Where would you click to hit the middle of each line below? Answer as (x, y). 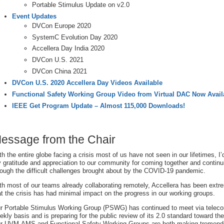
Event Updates (34, 16)
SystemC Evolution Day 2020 (75, 37)
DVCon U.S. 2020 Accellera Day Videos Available (87, 83)
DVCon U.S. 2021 (58, 60)
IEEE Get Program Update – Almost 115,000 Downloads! (98, 105)
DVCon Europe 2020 (61, 25)
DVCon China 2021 (59, 71)
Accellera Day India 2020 (68, 48)
